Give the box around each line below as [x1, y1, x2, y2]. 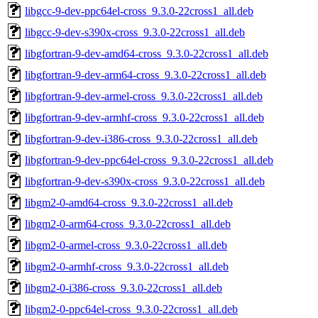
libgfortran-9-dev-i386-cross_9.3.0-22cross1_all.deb [25, 132, 258, 145]
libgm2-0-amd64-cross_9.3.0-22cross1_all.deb [25, 196, 233, 209]
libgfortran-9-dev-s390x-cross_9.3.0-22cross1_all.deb [25, 175, 265, 187]
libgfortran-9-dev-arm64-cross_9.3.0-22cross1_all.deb [25, 68, 266, 81]
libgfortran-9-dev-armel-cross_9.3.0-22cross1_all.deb [25, 89, 263, 102]
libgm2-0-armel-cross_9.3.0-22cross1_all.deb [25, 238, 227, 251]
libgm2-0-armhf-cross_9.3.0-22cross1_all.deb [25, 260, 229, 273]
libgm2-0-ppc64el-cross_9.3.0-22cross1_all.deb [25, 302, 238, 315]
